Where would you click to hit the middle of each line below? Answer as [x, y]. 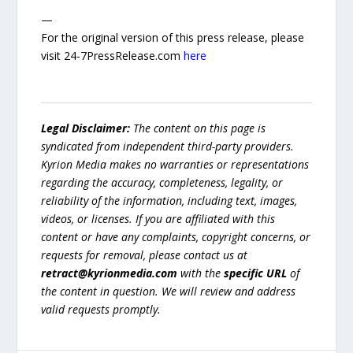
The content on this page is [198, 128]
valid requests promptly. [101, 310]
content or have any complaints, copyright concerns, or [176, 237]
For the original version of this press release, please [173, 38]
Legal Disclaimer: [86, 128]
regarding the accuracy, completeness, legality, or [162, 183]
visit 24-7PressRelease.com [113, 56]
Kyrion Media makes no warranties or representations [175, 165]
